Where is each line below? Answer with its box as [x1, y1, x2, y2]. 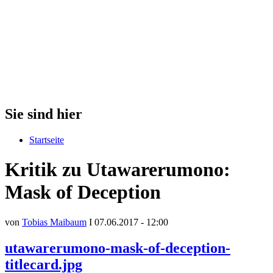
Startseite [29, 134, 64, 145]
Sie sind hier [5, 105, 82, 122]
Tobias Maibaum [22, 216, 87, 227]
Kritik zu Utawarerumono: [5, 158, 230, 181]
